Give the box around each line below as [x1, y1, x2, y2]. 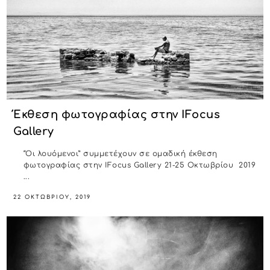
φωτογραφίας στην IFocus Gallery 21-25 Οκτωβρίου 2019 [23, 161, 256, 170]
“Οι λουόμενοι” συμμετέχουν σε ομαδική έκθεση [23, 149, 218, 159]
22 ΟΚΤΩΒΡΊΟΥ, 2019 [13, 194, 92, 201]
